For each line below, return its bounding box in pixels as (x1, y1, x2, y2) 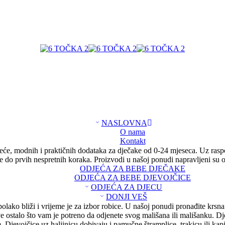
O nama (120, 128, 145, 136)
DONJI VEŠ (106, 192, 147, 201)
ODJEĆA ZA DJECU (91, 183, 162, 191)
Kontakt (120, 137, 146, 145)
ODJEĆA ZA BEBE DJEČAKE (80, 164, 185, 173)
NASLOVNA (101, 119, 147, 127)
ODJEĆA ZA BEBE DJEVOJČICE (74, 173, 191, 182)
